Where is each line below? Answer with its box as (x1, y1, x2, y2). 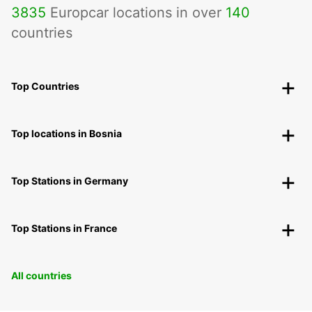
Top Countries (11, 80, 79, 93)
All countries (11, 270, 72, 282)
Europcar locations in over (46, 4, 226, 22)
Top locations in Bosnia (11, 127, 122, 140)
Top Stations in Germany (11, 175, 128, 187)
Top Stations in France (11, 222, 117, 235)
